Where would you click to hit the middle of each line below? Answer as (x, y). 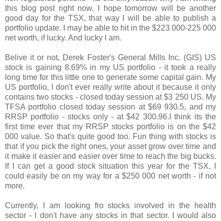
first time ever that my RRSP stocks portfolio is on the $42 (110, 126)
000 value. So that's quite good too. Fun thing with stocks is (110, 136)
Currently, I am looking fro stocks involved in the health (110, 205)
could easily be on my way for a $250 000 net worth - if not (110, 176)
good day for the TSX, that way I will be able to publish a (110, 18)
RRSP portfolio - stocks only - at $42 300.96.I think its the (110, 116)
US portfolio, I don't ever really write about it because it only (110, 87)
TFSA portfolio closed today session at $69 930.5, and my (110, 107)
